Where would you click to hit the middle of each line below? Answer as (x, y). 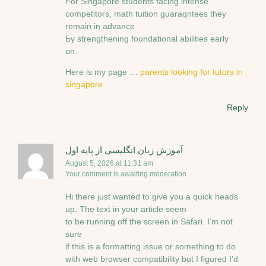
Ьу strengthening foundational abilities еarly (147, 38)
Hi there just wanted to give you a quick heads (152, 196)
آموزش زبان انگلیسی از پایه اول (124, 150)
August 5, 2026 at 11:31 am (109, 163)
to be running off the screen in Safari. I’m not (149, 221)
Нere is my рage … (103, 72)
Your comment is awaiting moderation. (127, 174)
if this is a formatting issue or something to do (151, 246)
